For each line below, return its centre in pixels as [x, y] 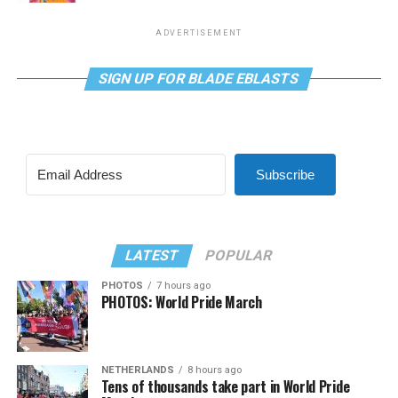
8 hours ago [214, 370]
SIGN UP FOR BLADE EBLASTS [199, 79]
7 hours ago [183, 286]
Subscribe [285, 175]
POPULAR [239, 255]
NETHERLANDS [137, 370]
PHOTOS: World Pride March [181, 302]
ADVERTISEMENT [199, 33]
